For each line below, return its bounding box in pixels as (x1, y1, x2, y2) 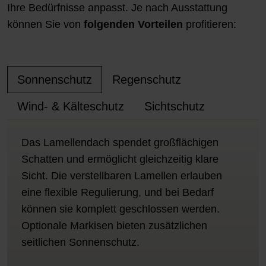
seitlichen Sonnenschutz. (21, 236, 140, 249)
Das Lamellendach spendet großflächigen (21, 137, 218, 149)
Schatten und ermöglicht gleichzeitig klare (21, 153, 218, 166)
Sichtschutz (144, 100, 205, 113)
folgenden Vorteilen (84, 18, 183, 31)
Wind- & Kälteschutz (17, 100, 124, 113)
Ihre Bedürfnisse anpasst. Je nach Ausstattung (7, 2, 227, 14)
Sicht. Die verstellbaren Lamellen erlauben (21, 170, 222, 182)
